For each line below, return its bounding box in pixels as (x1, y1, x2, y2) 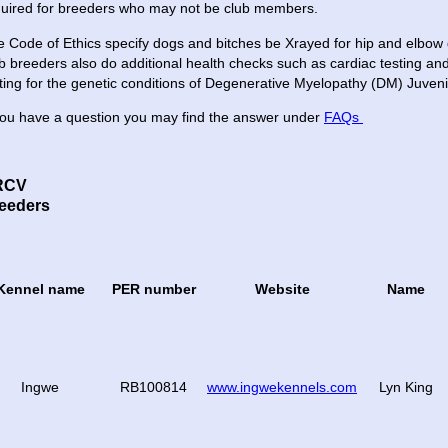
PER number (111, 280, 196, 297)
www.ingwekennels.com (207, 378, 357, 395)
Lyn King (378, 378, 433, 395)
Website (254, 280, 310, 297)
